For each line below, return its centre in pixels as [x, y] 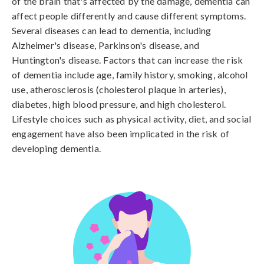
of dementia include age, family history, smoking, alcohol [130, 75]
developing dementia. [56, 148]
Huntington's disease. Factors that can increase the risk [128, 60]
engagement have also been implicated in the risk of [121, 133]
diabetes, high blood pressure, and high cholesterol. [119, 104]
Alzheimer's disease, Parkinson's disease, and [106, 45]
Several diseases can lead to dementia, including [112, 30]
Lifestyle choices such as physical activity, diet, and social [132, 119]
